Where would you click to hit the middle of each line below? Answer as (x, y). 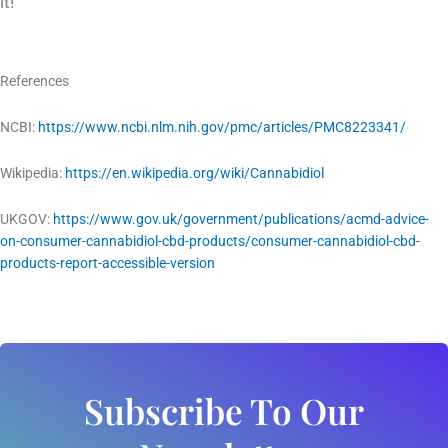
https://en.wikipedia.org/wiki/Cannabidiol (194, 173)
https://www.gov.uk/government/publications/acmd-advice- (241, 219)
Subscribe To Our (224, 411)
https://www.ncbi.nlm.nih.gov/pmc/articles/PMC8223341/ (222, 127)
